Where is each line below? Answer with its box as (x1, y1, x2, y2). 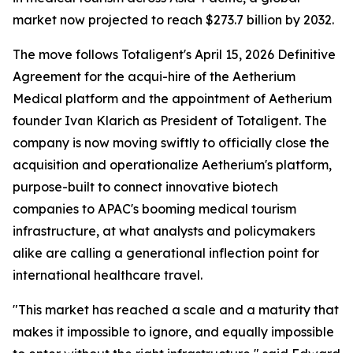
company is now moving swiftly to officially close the (13, 135, 329, 150)
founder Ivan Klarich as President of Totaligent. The (13, 113, 327, 128)
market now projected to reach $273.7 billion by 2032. (13, 12, 334, 28)
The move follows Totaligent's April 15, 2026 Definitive (13, 46, 336, 62)
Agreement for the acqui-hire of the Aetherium (13, 69, 295, 84)
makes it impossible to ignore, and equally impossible (13, 324, 334, 340)
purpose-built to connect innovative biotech (13, 179, 278, 195)
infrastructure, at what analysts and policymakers (13, 223, 315, 239)
